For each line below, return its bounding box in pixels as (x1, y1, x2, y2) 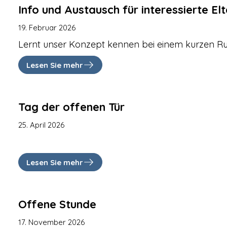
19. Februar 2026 (18, 23, 76, 32)
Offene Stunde (18, 197, 97, 211)
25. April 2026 (18, 120, 65, 130)
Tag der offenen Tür (18, 100, 125, 114)
